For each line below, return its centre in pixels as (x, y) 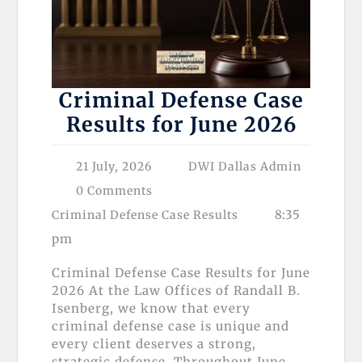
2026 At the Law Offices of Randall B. (176, 291)
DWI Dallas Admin (245, 167)
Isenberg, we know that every (151, 309)
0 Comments (114, 191)
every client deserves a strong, (154, 344)
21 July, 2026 (114, 167)
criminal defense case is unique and (170, 326)
